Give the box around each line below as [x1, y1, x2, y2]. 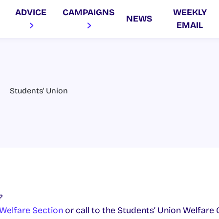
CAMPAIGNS [62, 7, 114, 18]
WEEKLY [173, 7, 207, 18]
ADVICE [15, 7, 47, 18]
